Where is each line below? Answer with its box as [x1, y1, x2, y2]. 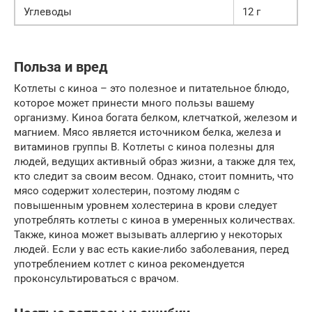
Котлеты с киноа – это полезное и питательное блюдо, [14, 81, 289, 95]
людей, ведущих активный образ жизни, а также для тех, [14, 155, 295, 168]
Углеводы [24, 5, 72, 18]
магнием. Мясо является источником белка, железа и [14, 125, 281, 139]
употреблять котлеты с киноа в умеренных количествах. [14, 213, 295, 226]
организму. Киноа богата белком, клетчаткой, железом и [14, 111, 297, 124]
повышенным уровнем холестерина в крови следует [14, 198, 277, 212]
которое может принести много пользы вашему [14, 96, 254, 109]
